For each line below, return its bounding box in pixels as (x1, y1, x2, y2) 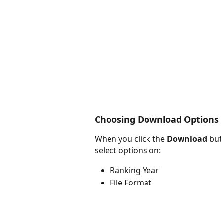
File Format (110, 177, 151, 188)
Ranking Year (110, 165, 159, 176)
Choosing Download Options (95, 113, 219, 126)
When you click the (95, 133, 167, 145)
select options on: (95, 145, 161, 156)
